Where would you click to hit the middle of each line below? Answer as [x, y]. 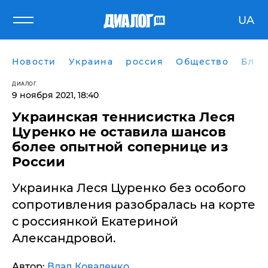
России [39, 162]
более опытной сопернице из [120, 147]
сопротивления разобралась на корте [134, 205]
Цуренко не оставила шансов [119, 132]
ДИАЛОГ [24, 83]
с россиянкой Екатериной [95, 221]
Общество [202, 62]
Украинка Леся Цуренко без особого [129, 188]
